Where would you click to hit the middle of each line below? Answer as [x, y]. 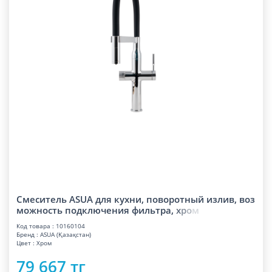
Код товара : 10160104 [51, 226]
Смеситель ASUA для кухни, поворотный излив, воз [136, 199]
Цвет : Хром [34, 243]
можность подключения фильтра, [95, 210]
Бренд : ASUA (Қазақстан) [54, 234]
